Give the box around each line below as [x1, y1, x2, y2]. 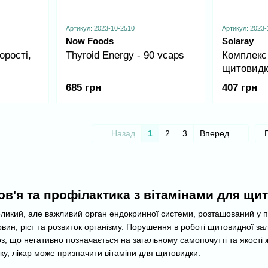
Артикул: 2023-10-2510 [65, 24, 135, 32]
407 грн [222, 82, 257, 94]
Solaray [222, 35, 254, 46]
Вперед [200, 129, 232, 139]
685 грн [65, 82, 101, 94]
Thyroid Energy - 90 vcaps [65, 49, 184, 61]
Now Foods [65, 35, 114, 46]
